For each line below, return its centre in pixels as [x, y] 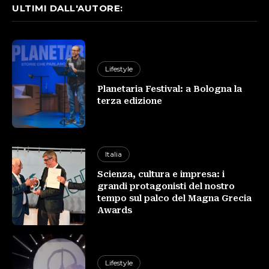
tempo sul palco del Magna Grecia [175, 198]
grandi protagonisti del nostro [166, 186]
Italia [114, 154]
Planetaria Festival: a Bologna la [170, 89]
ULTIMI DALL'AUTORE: [68, 8]
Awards [115, 210]
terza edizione [130, 101]
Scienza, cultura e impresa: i [161, 174]
